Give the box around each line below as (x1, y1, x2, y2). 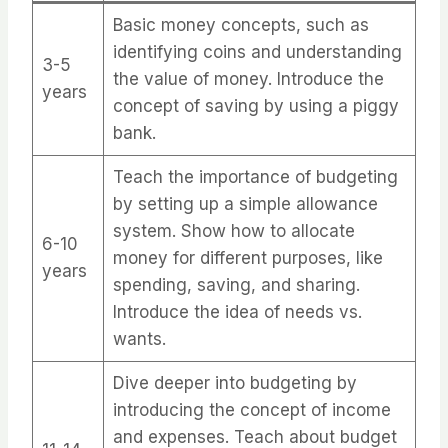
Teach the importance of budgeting (112, 167, 398, 188)
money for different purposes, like (112, 248, 383, 269)
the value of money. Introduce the (112, 69, 384, 90)
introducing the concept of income (112, 400, 391, 421)
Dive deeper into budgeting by (112, 373, 357, 394)
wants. (112, 329, 166, 350)
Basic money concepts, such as (112, 15, 369, 36)
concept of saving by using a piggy (112, 96, 399, 117)
